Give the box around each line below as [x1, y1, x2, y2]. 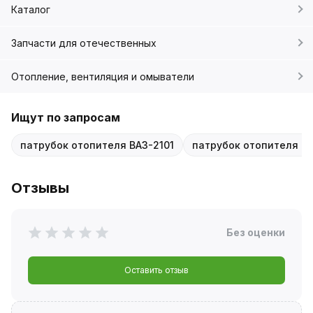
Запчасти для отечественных [11, 36, 156, 49]
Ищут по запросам [11, 110, 120, 124]
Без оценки [226, 226, 285, 238]
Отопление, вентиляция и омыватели [11, 70, 194, 82]
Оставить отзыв [124, 264, 189, 275]
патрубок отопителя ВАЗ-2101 [20, 138, 174, 151]
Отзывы [11, 179, 69, 196]
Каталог [11, 3, 50, 15]
